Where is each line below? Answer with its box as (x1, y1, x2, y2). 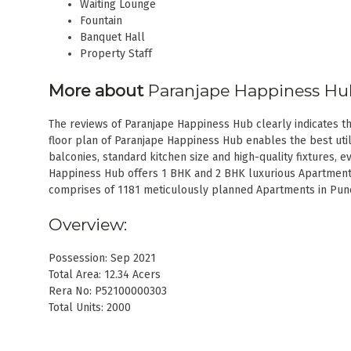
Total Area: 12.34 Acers (49, 268, 161, 282)
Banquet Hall (80, 30, 145, 44)
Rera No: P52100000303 (49, 284, 167, 299)
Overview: (49, 214, 127, 234)
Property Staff (80, 46, 152, 60)
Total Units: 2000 (49, 301, 131, 315)
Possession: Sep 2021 (49, 251, 156, 266)
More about (49, 80, 148, 100)
